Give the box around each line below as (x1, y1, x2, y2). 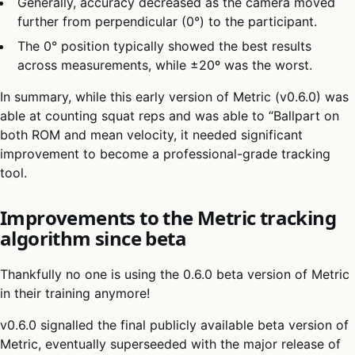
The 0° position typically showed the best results (17, 37, 312, 54)
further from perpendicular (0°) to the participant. (17, 13, 318, 30)
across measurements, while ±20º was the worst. (17, 56, 313, 73)
